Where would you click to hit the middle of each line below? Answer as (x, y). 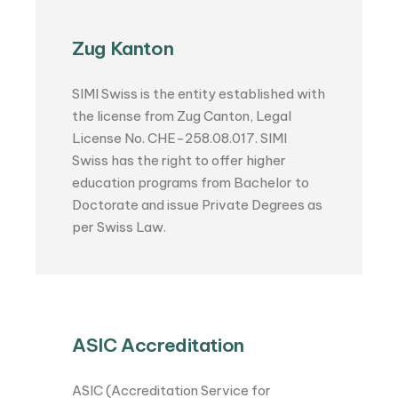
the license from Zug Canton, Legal (182, 116)
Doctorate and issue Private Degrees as (198, 205)
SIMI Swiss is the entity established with (199, 94)
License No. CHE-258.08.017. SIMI (180, 139)
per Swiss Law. (119, 227)
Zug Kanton (123, 49)
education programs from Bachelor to (191, 183)
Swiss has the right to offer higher (179, 161)
